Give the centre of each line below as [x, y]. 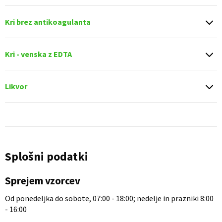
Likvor [16, 86]
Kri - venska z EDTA [38, 54]
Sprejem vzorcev [43, 181]
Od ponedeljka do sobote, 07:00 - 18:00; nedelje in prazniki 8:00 [109, 198]
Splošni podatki [47, 156]
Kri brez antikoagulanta [48, 22]
